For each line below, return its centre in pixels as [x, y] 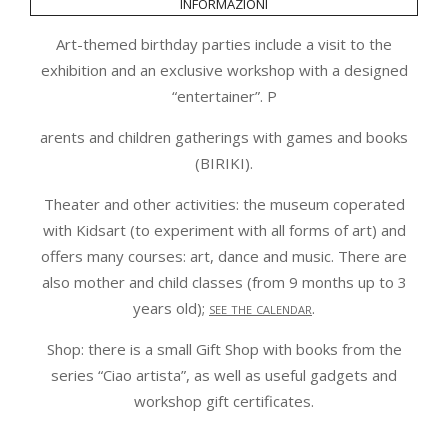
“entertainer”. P [224, 96]
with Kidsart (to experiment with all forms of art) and [224, 230]
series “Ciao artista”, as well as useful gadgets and [224, 375]
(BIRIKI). [224, 163]
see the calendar [260, 308]
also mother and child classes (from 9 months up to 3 [224, 282]
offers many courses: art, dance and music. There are [224, 256]
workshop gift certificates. [224, 401]
